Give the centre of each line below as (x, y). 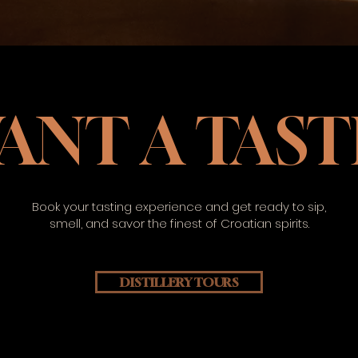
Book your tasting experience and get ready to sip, (179, 207)
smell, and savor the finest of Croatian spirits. (179, 224)
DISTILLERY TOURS (179, 282)
